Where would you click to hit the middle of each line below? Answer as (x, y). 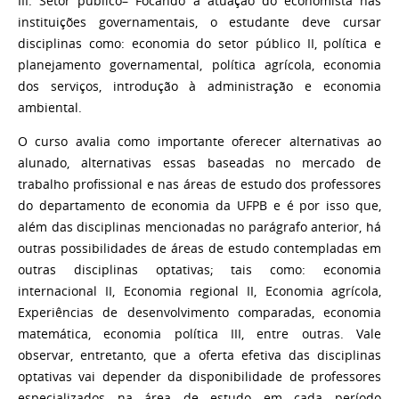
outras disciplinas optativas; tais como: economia (199, 269)
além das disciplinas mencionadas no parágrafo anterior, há (199, 227)
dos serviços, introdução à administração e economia (199, 86)
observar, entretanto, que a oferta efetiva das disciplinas (199, 355)
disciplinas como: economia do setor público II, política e (199, 43)
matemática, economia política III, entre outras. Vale (199, 334)
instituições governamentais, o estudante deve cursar (199, 22)
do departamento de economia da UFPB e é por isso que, (199, 205)
